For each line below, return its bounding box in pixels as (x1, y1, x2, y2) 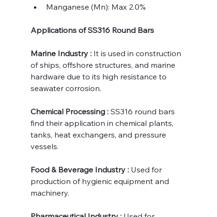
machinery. (30, 187, 69, 198)
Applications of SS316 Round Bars (30, 25, 154, 35)
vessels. (30, 141, 59, 151)
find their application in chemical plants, (30, 118, 175, 128)
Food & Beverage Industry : (30, 164, 131, 174)
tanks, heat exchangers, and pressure (30, 129, 168, 139)
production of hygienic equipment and (30, 176, 171, 186)
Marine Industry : (30, 48, 93, 58)
